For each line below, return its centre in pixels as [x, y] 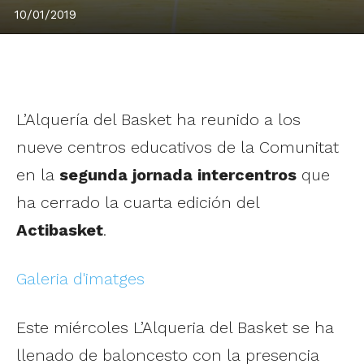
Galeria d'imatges [80, 278]
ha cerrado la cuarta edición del [138, 202]
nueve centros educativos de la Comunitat [178, 147]
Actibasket [60, 230]
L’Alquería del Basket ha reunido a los [158, 119]
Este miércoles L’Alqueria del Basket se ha [175, 327]
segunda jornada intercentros [178, 174]
